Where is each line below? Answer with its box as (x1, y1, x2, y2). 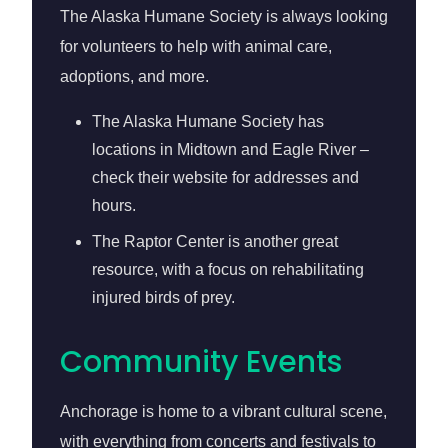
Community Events (60, 341, 342, 383)
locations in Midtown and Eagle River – (92, 141, 369, 158)
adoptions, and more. (60, 68, 209, 85)
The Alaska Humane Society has (92, 113, 324, 130)
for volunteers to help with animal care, (60, 38, 332, 55)
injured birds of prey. (92, 289, 235, 306)
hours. (92, 197, 136, 214)
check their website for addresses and (92, 169, 359, 186)
